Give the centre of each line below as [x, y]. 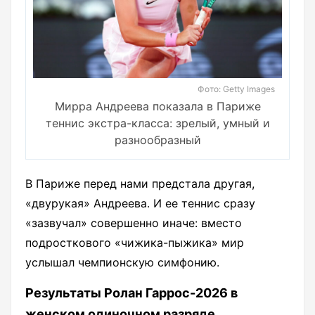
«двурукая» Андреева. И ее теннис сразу [140, 204]
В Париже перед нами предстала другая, [140, 184]
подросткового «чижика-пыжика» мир [135, 243]
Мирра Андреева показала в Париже [157, 107]
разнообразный [157, 140]
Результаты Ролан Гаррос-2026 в [131, 293]
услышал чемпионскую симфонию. [122, 263]
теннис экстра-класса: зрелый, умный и [157, 123]
